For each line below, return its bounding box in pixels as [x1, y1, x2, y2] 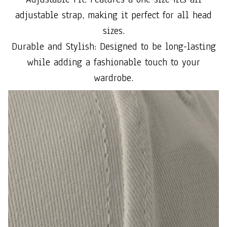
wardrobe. [94, 71, 133, 85]
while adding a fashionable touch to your [27, 55, 200, 69]
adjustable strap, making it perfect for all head [15, 8, 212, 22]
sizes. [102, 24, 125, 37]
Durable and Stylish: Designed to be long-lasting [11, 40, 216, 53]
